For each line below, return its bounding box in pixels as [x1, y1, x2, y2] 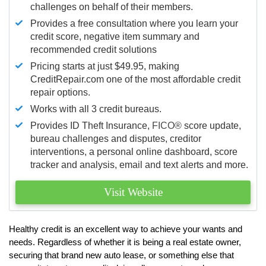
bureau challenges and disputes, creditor [30, 133, 201, 144]
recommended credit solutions [30, 44, 157, 55]
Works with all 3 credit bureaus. [30, 103, 161, 114]
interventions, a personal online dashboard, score [30, 146, 237, 157]
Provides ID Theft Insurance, [30, 120, 152, 131]
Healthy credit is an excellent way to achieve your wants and [9, 223, 242, 234]
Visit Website [103, 185, 163, 198]
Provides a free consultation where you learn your [30, 18, 238, 28]
